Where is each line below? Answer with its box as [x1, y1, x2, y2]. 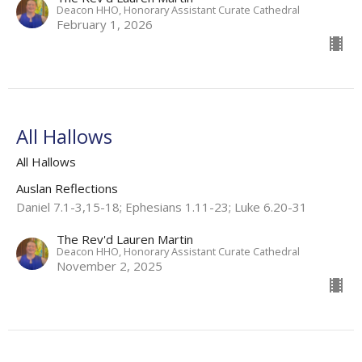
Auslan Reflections [16, 179, 118, 196]
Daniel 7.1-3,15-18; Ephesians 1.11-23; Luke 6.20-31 [16, 198, 307, 215]
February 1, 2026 [57, 15, 153, 32]
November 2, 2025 [57, 257, 162, 274]
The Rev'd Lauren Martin [57, 230, 193, 247]
